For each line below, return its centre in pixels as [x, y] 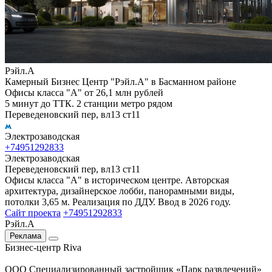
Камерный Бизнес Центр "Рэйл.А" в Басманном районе [121, 81]
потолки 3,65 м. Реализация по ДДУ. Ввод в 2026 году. [118, 202]
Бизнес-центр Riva [43, 247]
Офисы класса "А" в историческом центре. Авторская [117, 180]
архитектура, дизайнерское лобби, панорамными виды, [120, 191]
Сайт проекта [33, 212]
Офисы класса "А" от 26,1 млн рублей [84, 92]
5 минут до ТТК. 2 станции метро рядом [89, 103]
